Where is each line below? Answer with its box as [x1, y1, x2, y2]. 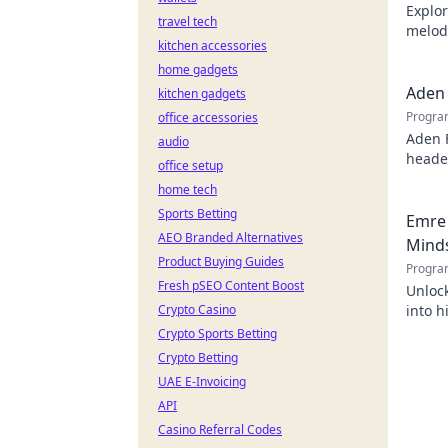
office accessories [158, 109, 258, 126]
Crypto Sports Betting [158, 325, 277, 342]
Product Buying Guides [158, 253, 284, 270]
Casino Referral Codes [158, 421, 282, 438]
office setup [158, 157, 223, 174]
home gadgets [158, 61, 238, 78]
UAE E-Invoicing [158, 373, 246, 390]
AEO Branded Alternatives [158, 229, 303, 246]
